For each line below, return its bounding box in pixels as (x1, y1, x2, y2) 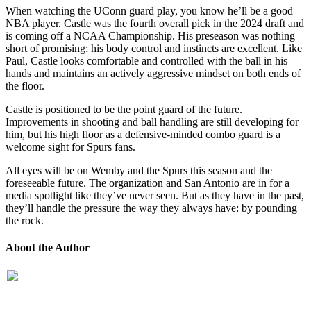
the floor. (6, 79, 47, 92)
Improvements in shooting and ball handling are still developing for (6, 115, 299, 128)
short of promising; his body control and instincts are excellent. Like (6, 42, 302, 54)
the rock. (6, 214, 47, 226)
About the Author (6, 241, 90, 253)
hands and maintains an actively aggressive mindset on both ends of (6, 67, 301, 79)
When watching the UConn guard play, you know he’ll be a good (6, 4, 293, 17)
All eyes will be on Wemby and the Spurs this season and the (6, 164, 272, 176)
